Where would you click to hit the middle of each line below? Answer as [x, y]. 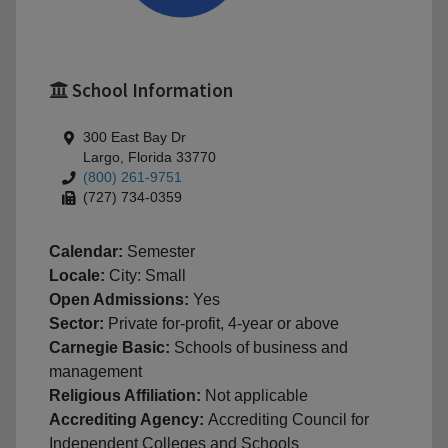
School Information [150, 90]
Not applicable [256, 396]
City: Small [147, 276]
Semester [161, 252]
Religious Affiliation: [127, 396]
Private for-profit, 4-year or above [223, 324]
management [95, 372]
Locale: [79, 276]
